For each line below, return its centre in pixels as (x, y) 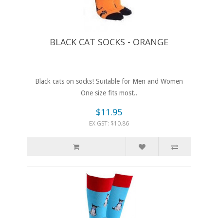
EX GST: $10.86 (109, 124)
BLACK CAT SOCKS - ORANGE (109, 42)
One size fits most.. (109, 93)
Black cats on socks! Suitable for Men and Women (109, 82)
